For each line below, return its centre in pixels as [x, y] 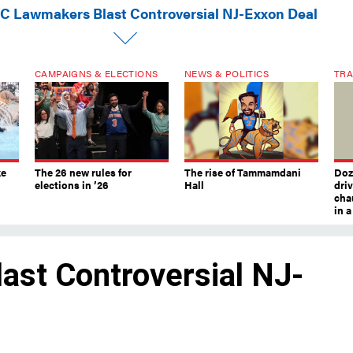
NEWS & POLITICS [227, 74]
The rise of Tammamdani [243, 173]
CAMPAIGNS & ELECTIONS [97, 74]
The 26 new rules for [83, 173]
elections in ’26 [72, 185]
